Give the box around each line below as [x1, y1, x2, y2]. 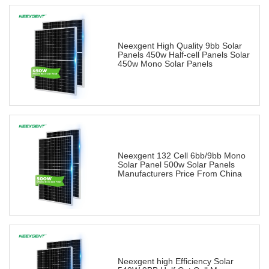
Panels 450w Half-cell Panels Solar [118, 50, 250, 60]
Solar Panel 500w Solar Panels [118, 160, 235, 170]
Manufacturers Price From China [118, 169, 242, 179]
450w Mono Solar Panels [118, 59, 213, 69]
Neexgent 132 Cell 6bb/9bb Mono [118, 151, 246, 161]
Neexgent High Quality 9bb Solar [118, 41, 242, 51]
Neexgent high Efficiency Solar [118, 256, 234, 267]
